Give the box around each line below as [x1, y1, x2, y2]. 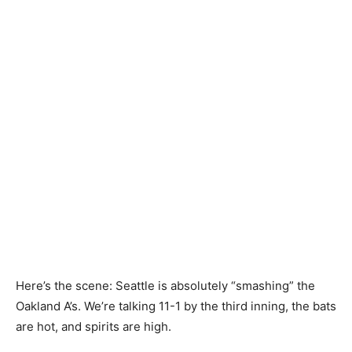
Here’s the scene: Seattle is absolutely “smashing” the [16, 277, 315, 293]
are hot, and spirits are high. [16, 318, 171, 334]
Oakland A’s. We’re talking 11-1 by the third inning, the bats [16, 298, 336, 313]
